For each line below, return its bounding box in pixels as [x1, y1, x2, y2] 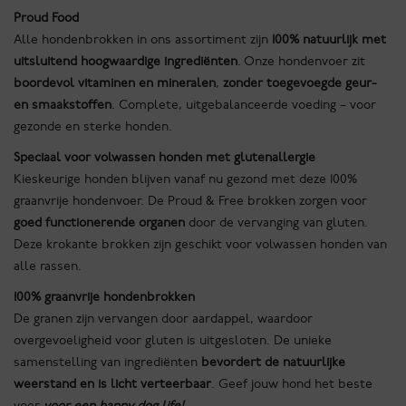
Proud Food [14, 10, 79, 26]
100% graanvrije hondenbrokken [14, 289, 195, 305]
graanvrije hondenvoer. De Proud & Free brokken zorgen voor [14, 193, 367, 209]
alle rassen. [14, 258, 82, 275]
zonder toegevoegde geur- [223, 75, 377, 92]
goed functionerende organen [14, 215, 185, 231]
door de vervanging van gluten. [185, 215, 368, 231]
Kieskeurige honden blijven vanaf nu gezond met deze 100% [14, 171, 357, 188]
